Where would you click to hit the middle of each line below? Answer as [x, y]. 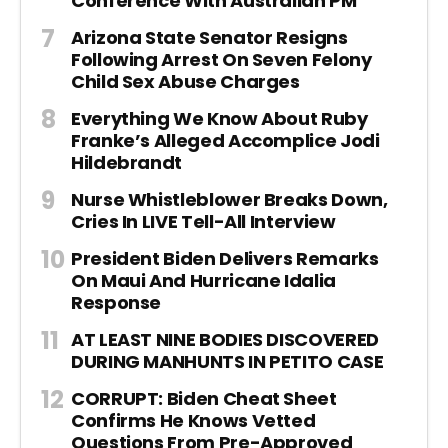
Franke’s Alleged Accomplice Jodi [225, 141]
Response [116, 303]
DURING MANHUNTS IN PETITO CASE [227, 362]
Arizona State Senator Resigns [209, 38]
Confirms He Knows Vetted [193, 421]
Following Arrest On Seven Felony [221, 60]
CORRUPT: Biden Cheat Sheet [204, 399]
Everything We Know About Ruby [219, 119]
